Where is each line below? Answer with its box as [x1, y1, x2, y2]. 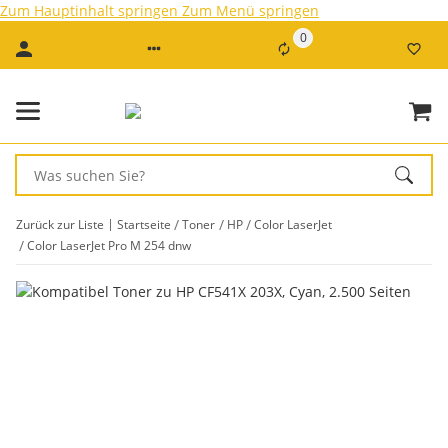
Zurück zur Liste [16, 215, 104, 233]
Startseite [117, 215, 171, 233]
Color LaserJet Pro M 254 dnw [27, 236, 192, 254]
